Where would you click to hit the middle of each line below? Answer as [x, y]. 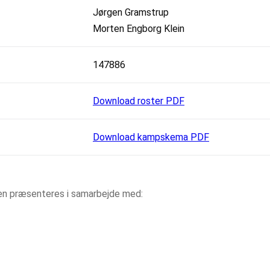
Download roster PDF [139, 101]
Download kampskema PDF [151, 137]
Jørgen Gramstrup [131, 12]
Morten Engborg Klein [139, 28]
